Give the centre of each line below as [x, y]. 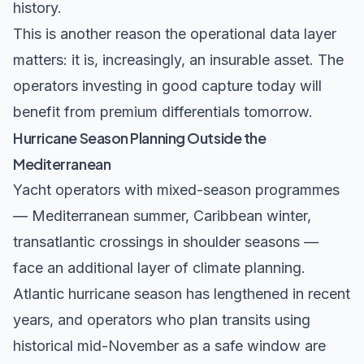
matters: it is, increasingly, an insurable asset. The [178, 60]
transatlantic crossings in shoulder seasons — [166, 242]
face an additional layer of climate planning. [159, 268]
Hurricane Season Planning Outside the [140, 138]
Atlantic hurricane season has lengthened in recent [182, 294]
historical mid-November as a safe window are [169, 346]
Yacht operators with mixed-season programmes [176, 190]
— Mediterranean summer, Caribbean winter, [162, 216]
